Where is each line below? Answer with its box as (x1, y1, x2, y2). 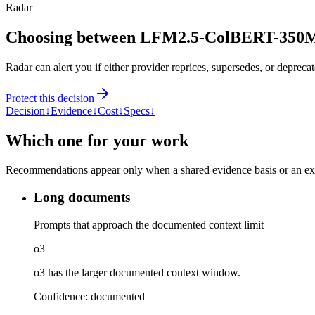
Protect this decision (6, 91, 94, 104)
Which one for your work (6, 131, 188, 150)
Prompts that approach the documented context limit (34, 218, 264, 231)
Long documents (34, 190, 130, 205)
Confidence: (34, 290, 91, 302)
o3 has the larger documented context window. (34, 266, 240, 278)
